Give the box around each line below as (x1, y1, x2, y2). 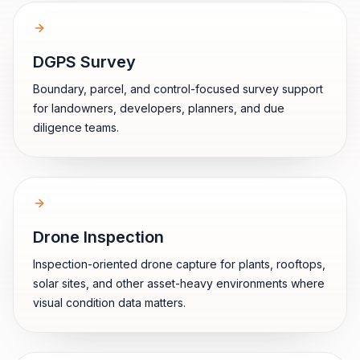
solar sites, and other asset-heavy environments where (33, 276, 325, 290)
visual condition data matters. (33, 296, 186, 309)
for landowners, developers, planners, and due (33, 101, 284, 115)
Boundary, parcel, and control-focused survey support (33, 82, 323, 96)
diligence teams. (33, 121, 119, 134)
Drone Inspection (33, 227, 164, 247)
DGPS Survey (33, 52, 136, 72)
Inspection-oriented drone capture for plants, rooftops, (33, 257, 325, 271)
